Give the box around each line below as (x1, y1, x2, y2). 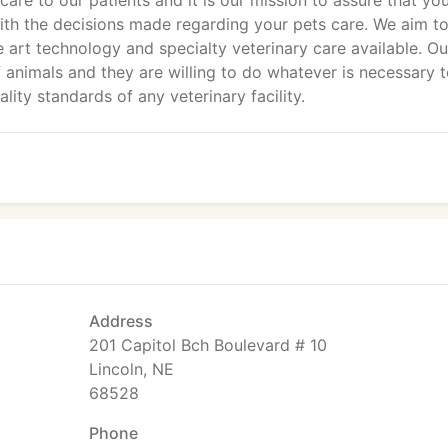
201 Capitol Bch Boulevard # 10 (89, 335, 327, 355)
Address (89, 311, 153, 331)
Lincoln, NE (89, 359, 174, 379)
